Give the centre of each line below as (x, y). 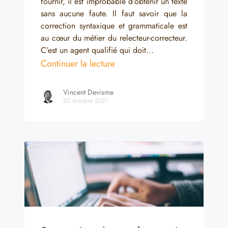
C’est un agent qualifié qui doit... (97, 50)
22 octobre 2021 (85, 101)
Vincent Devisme (88, 92)
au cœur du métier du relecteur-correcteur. (114, 38)
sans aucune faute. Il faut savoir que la (114, 13)
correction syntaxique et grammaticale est (114, 25)
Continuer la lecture (78, 63)
